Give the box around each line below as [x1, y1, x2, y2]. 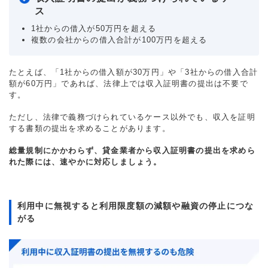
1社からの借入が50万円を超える [31, 23, 157, 33]
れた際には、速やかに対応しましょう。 [9, 157, 162, 166]
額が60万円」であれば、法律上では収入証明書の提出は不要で [9, 78, 248, 88]
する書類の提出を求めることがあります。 [9, 123, 170, 133]
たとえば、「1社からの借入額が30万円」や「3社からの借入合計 [9, 67, 258, 77]
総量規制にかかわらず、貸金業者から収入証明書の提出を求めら [9, 145, 255, 155]
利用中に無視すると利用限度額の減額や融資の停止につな [17, 200, 254, 211]
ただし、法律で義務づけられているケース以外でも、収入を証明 [9, 112, 255, 121]
